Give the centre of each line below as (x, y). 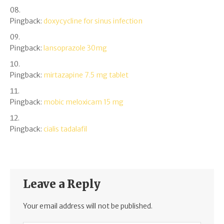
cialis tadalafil (65, 129)
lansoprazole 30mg (75, 48)
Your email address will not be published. (88, 206)
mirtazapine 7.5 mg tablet (86, 75)
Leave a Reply (62, 184)
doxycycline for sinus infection (93, 21)
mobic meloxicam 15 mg (83, 102)
